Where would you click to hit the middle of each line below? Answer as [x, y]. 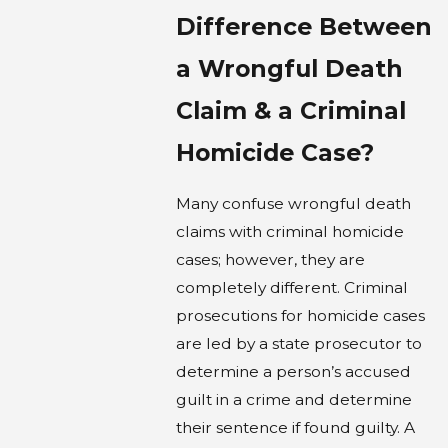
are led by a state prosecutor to [298, 343]
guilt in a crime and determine [293, 399]
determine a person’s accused [293, 371]
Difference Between [303, 27]
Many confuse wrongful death [293, 203]
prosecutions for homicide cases [300, 315]
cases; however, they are [270, 259]
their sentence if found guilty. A [295, 427]
